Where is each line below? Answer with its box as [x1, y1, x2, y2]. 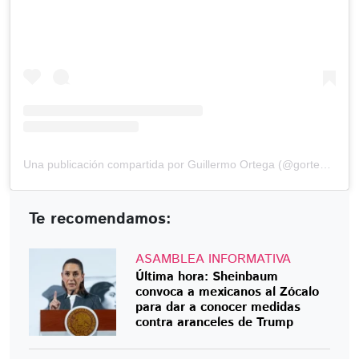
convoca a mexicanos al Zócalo [135, 283, 320, 302]
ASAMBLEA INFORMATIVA [135, 250, 292, 269]
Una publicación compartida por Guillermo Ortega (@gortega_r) [320, 157, 331, 171]
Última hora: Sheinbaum [135, 268, 279, 287]
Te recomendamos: [29, 207, 171, 231]
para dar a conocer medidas [135, 298, 301, 317]
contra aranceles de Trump [135, 313, 294, 333]
